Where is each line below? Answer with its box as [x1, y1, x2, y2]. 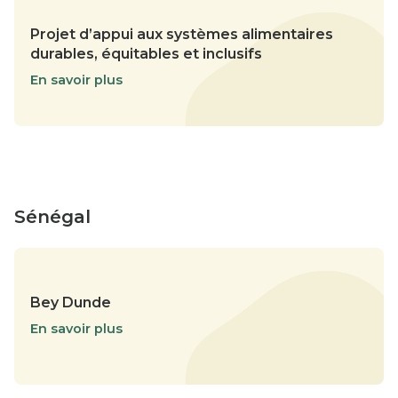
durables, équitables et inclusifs [30, 45, 262, 63]
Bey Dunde [30, 293, 111, 311]
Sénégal [14, 206, 91, 228]
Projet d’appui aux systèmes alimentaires [30, 26, 333, 44]
